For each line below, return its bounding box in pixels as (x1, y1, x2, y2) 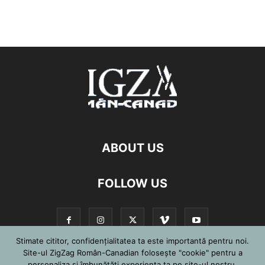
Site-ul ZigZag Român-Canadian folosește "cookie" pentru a (22, 248, 243, 257)
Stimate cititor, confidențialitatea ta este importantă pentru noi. (16, 236, 249, 245)
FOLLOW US (98, 176, 167, 190)
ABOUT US (101, 141, 164, 155)
